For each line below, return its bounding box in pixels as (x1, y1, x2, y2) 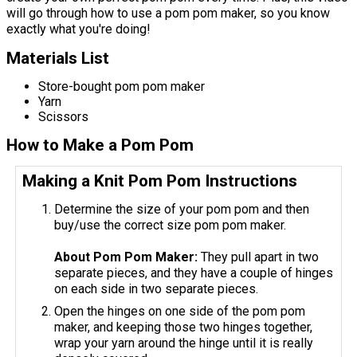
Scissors (38, 108, 88, 124)
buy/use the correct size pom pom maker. (54, 217, 287, 233)
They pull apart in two (201, 249, 320, 265)
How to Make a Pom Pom (6, 135, 194, 155)
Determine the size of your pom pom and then (54, 201, 310, 217)
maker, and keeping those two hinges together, (54, 319, 313, 335)
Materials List (6, 48, 109, 68)
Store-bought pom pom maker (38, 78, 205, 94)
